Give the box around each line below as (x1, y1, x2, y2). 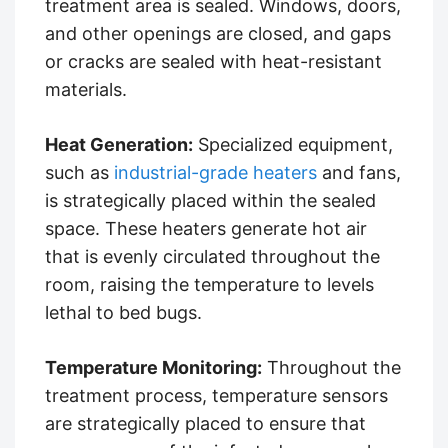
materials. (45, 78, 127, 100)
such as (45, 161, 114, 183)
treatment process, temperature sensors (45, 384, 388, 406)
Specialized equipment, (193, 133, 393, 155)
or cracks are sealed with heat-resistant (45, 50, 382, 72)
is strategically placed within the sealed (45, 189, 376, 211)
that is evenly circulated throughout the (45, 245, 380, 267)
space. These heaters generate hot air (45, 217, 367, 239)
